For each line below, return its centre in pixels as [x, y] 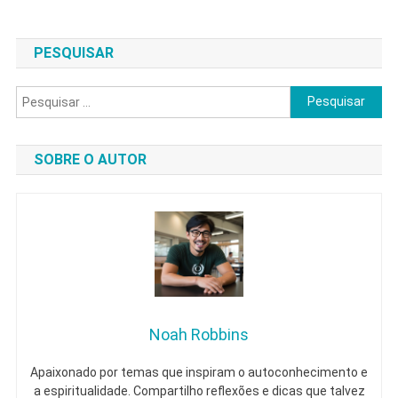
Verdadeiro [357, 34]
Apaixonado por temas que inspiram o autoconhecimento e [199, 373]
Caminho [351, 54]
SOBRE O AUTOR [95, 159]
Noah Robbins [199, 335]
